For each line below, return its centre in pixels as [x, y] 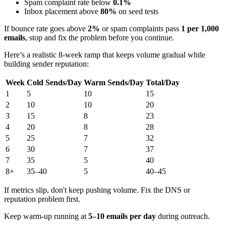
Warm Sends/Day [114, 82]
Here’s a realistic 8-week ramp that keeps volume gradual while [105, 54]
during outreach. [183, 216]
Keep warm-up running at [46, 216]
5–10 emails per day [122, 216]
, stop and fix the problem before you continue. [100, 37]
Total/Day [163, 82]
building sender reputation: [46, 64]
